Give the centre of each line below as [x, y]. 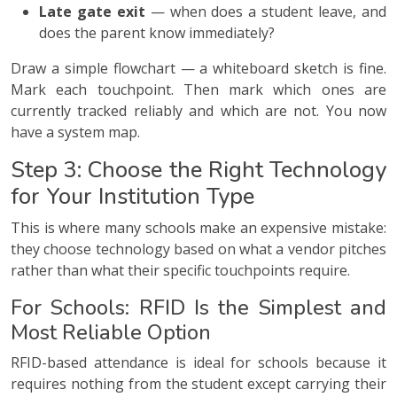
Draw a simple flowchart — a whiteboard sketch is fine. [198, 68]
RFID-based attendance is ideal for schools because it [198, 362]
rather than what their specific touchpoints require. [180, 270]
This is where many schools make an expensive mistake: [198, 227]
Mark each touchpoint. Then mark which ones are [198, 89]
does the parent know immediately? [157, 32]
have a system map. [75, 132]
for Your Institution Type [132, 196]
